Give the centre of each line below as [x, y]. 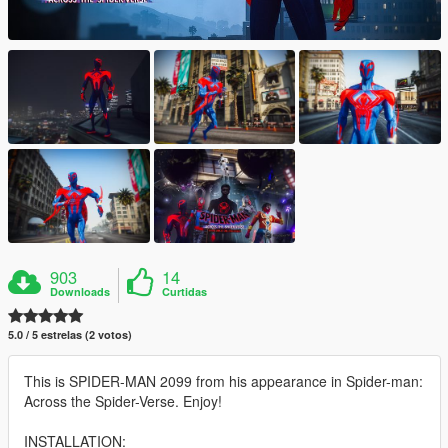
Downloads [80, 292]
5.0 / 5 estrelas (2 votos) [70, 335]
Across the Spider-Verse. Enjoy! [123, 401]
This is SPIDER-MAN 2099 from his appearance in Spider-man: [223, 381]
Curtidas [185, 292]
